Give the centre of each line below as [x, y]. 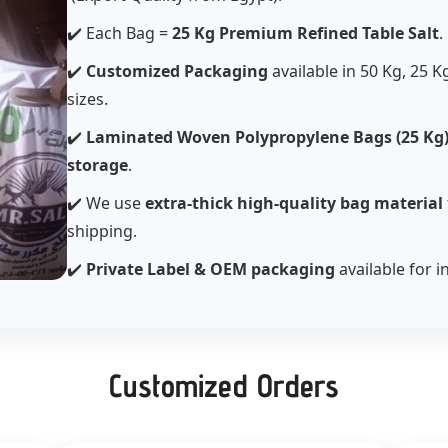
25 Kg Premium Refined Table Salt [306, 33]
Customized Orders [224, 385]
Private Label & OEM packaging [211, 269]
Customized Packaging [177, 71]
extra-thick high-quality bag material [294, 203]
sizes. [88, 99]
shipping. [102, 231]
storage [98, 165]
